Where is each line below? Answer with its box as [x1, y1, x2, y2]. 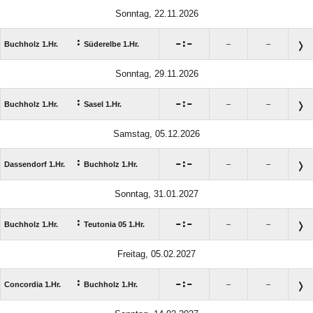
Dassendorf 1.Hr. [4, 160, 65, 169]
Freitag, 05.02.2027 [117, 249, 196, 260]
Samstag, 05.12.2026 [113, 129, 200, 140]
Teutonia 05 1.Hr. [84, 220, 145, 229]
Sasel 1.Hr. [84, 100, 122, 109]
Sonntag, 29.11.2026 [115, 68, 198, 80]
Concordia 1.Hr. [4, 280, 61, 289]
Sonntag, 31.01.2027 [115, 189, 198, 200]
